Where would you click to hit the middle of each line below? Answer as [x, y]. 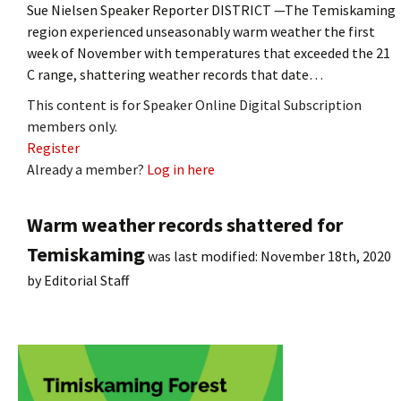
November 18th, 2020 [326, 256]
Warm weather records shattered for [185, 224]
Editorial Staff [86, 280]
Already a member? [87, 169]
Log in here [181, 169]
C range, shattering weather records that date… [175, 74]
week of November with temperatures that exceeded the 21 [209, 52]
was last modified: [203, 256]
